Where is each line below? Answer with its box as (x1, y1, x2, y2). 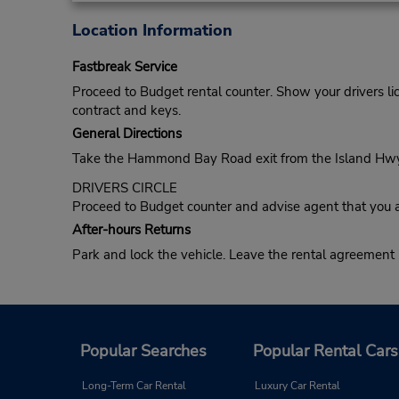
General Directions (71, 125, 182, 143)
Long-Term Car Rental (82, 379, 186, 394)
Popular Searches (80, 340, 207, 362)
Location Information (71, 20, 232, 42)
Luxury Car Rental (255, 379, 340, 394)
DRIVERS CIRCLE (71, 179, 177, 198)
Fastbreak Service (71, 58, 177, 77)
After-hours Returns (71, 221, 191, 240)
